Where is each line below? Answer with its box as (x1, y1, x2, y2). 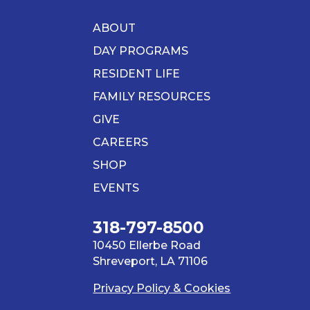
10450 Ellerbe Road (93, 239, 201, 252)
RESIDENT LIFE (93, 67, 181, 81)
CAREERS (93, 136, 149, 149)
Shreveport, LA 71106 (93, 255, 208, 268)
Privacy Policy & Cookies (93, 282, 231, 295)
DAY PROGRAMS (93, 44, 189, 58)
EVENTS (93, 181, 140, 195)
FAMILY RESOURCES (93, 90, 211, 104)
